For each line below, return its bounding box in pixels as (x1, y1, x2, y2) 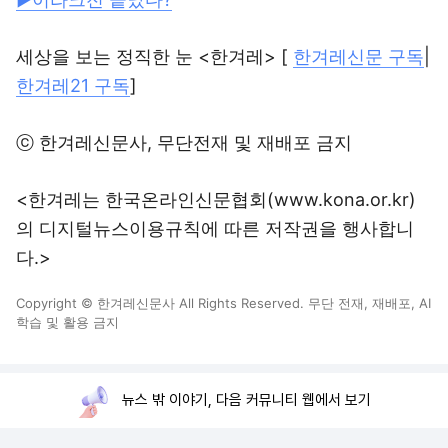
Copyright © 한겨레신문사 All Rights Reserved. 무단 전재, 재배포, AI (16, 295, 431, 311)
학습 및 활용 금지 (16, 314, 119, 330)
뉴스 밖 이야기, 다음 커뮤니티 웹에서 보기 (122, 391, 371, 409)
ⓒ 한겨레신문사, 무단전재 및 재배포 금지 (16, 132, 352, 153)
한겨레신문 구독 (293, 46, 424, 67)
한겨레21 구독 (16, 75, 130, 96)
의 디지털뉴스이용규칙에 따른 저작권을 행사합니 (16, 218, 414, 239)
